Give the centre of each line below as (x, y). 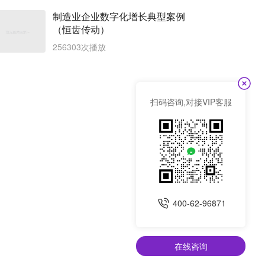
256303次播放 (79, 47)
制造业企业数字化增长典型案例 (119, 16)
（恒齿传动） (81, 29)
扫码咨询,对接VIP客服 (191, 102)
